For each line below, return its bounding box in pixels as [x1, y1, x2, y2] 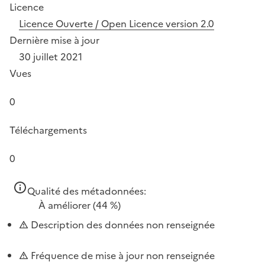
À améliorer [38, 198, 91, 212]
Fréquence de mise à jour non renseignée [28, 248, 215, 263]
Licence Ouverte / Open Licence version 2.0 [19, 16, 214, 31]
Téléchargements [9, 122, 87, 137]
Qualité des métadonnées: [27, 183, 146, 198]
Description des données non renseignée [28, 217, 215, 232]
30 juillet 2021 [19, 49, 82, 64]
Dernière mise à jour [9, 33, 99, 47]
